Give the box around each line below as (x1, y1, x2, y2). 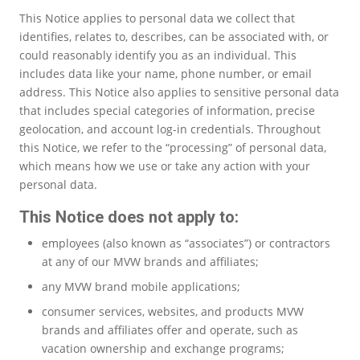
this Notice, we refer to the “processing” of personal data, (19, 139, 326, 155)
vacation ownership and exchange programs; (42, 340, 284, 356)
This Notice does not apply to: (19, 207, 243, 227)
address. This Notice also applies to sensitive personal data (19, 84, 339, 100)
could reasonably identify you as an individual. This (19, 47, 297, 63)
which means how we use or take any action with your (19, 157, 310, 174)
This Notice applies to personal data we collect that (19, 10, 295, 26)
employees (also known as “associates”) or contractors (42, 235, 330, 251)
